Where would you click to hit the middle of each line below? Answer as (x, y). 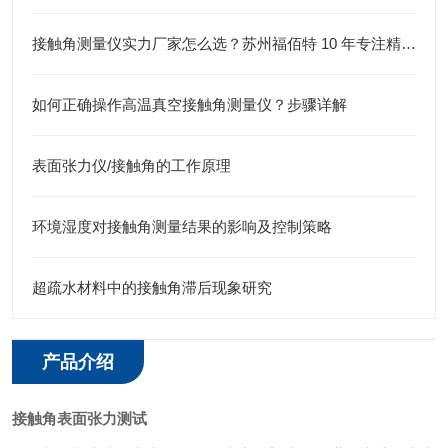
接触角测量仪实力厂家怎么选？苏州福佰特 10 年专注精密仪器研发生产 (408, 43)
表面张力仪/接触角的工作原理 (131, 165)
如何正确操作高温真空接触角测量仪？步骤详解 (189, 104)
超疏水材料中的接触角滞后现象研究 (152, 287)
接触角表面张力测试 (79, 418)
